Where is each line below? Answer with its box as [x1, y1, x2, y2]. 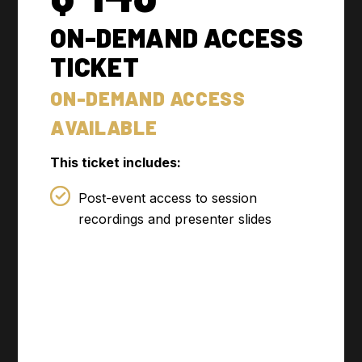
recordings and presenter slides [78, 211, 272, 228]
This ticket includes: [50, 154, 182, 171]
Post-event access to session [78, 190, 258, 207]
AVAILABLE [50, 116, 158, 140]
